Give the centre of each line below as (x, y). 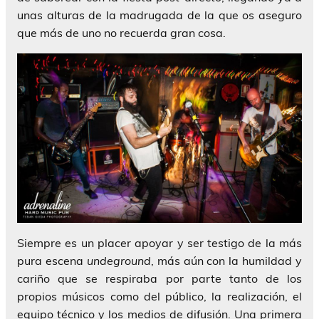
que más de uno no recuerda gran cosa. (121, 33)
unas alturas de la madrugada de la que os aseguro (159, 15)
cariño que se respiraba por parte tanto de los (159, 278)
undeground (119, 260)
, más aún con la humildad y (226, 260)
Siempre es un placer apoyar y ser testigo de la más (159, 242)
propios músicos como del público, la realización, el (159, 296)
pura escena (52, 260)
